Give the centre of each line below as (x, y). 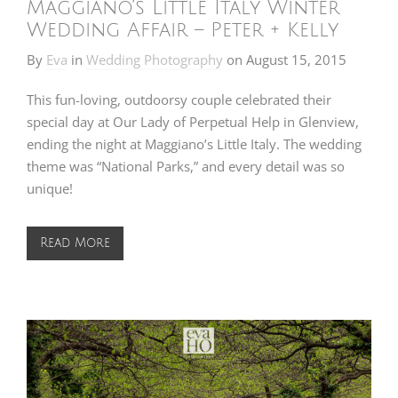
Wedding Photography (155, 60)
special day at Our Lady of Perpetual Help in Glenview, (193, 122)
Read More (75, 243)
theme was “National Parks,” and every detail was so (186, 167)
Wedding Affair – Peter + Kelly (183, 31)
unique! (50, 189)
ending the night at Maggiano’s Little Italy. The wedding (194, 144)
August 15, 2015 (296, 60)
